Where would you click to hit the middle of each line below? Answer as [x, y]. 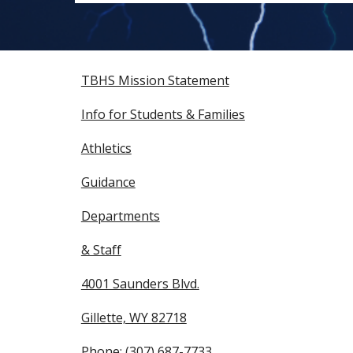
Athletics [106, 148]
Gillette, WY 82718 [134, 318]
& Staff [101, 250]
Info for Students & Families [163, 114]
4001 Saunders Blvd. [140, 284]
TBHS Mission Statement [155, 80]
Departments [120, 216]
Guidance [108, 182]
